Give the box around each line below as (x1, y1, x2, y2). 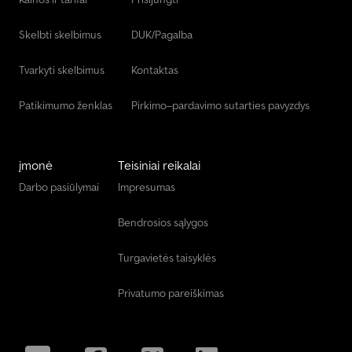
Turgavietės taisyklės (118, 251, 216, 266)
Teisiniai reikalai (118, 157, 200, 174)
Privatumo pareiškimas (118, 286, 224, 301)
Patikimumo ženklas (19, 98, 112, 113)
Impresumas (118, 180, 175, 195)
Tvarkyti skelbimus (19, 63, 104, 78)
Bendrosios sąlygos (118, 215, 208, 230)
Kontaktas (131, 63, 178, 78)
